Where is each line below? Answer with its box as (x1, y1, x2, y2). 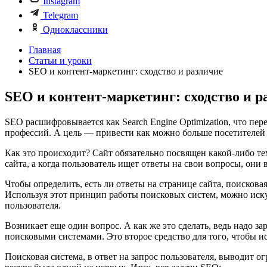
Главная (29, 45, 61, 55)
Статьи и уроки (29, 55, 92, 66)
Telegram (43, 10, 78, 20)
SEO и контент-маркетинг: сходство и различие (29, 66, 223, 76)
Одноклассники (43, 24, 108, 35)
